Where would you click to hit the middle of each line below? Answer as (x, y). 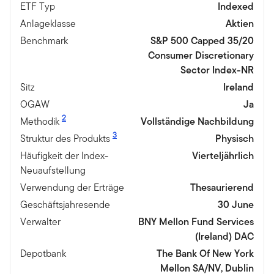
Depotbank (43, 253)
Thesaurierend (222, 187)
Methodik (40, 121)
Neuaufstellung (53, 170)
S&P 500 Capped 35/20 (202, 40)
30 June (236, 204)
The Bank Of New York (205, 253)
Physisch (235, 138)
